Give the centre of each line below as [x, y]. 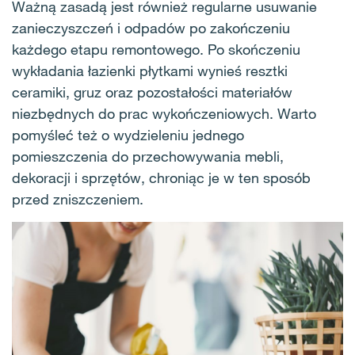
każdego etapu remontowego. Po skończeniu [156, 49]
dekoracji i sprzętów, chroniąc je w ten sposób [161, 177]
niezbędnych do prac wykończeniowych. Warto [164, 113]
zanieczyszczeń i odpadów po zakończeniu [151, 28]
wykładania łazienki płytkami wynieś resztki [150, 71]
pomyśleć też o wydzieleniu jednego [128, 135]
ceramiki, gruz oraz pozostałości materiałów [152, 92]
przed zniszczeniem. [78, 199]
